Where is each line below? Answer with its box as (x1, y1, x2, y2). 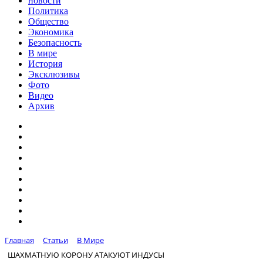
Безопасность (28, 38, 82, 48)
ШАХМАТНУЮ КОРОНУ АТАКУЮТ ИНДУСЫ (8, 249, 164, 260)
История (28, 59, 62, 69)
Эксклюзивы (28, 69, 80, 79)
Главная (5, 235, 34, 245)
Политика (28, 6, 68, 16)
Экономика (28, 27, 73, 37)
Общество (28, 16, 69, 26)
